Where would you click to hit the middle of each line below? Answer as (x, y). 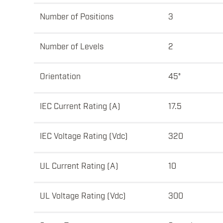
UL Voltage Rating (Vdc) (83, 195)
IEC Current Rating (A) (80, 106)
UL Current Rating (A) (79, 166)
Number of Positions (77, 16)
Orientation (60, 76)
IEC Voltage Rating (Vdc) (84, 136)
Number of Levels (72, 46)
